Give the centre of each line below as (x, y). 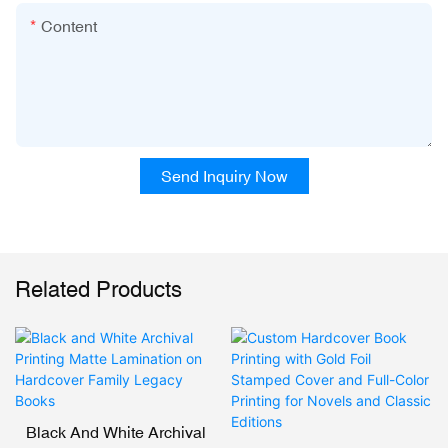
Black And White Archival (116, 432)
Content (69, 25)
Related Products (98, 289)
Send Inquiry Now (224, 175)
